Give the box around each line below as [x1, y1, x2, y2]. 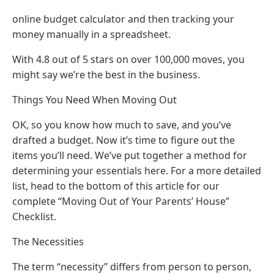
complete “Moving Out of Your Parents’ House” [12, 194, 229, 209]
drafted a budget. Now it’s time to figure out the [12, 133, 235, 147]
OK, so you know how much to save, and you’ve [12, 118, 231, 132]
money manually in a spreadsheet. [12, 28, 171, 42]
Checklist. [12, 210, 56, 224]
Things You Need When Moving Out [12, 93, 177, 107]
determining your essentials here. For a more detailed [12, 164, 261, 178]
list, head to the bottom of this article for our [12, 179, 220, 193]
